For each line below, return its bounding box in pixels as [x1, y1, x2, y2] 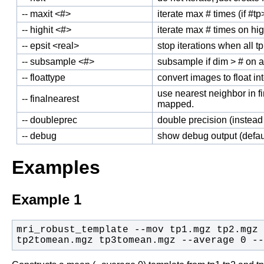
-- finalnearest [22, 93, 79, 104]
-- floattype [22, 72, 65, 82]
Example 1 [12, 191, 81, 207]
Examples [12, 157, 100, 179]
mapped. [157, 98, 194, 109]
